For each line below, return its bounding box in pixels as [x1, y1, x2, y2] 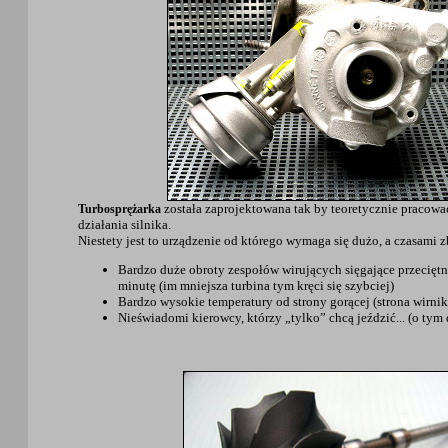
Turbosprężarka [78, 202, 161, 217]
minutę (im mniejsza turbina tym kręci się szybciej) [118, 278, 394, 294]
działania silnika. [78, 217, 171, 233]
